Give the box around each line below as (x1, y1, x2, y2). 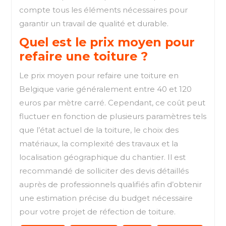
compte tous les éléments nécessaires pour (19, 5, 188, 15)
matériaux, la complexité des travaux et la (19, 138, 178, 148)
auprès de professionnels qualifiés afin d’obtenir (19, 179, 202, 189)
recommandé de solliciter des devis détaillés (19, 165, 189, 176)
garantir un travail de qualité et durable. (19, 18, 168, 28)
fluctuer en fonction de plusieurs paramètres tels (19, 111, 206, 121)
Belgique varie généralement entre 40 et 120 (19, 84, 192, 94)
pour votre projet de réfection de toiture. (19, 206, 176, 216)
